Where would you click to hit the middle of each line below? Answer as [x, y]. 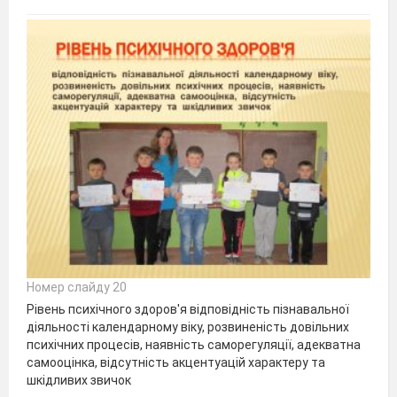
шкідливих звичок [79, 380]
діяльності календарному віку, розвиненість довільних [188, 327]
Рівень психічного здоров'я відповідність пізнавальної [188, 309]
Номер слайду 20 [77, 287]
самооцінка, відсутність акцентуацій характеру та [176, 362]
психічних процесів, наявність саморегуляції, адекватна [194, 345]
